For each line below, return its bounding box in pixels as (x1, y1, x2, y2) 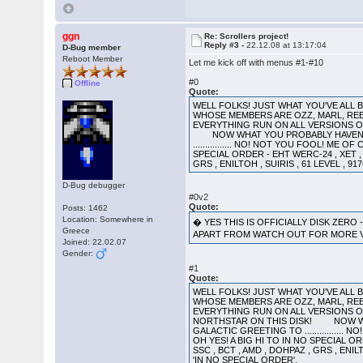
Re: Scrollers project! (204, 32, 289, 41)
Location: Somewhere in (62, 215, 154, 224)
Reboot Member (62, 54, 123, 63)
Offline (75, 79, 101, 88)
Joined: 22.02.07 (62, 237, 127, 246)
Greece (62, 226, 91, 235)
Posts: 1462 (62, 203, 109, 212)
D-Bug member (62, 43, 122, 52)
